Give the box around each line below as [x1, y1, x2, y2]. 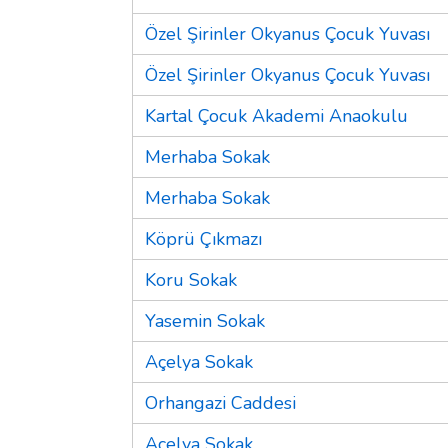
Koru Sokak [145, 267, 237, 292]
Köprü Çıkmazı [145, 226, 262, 251]
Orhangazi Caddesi [145, 390, 296, 415]
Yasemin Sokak [145, 308, 265, 333]
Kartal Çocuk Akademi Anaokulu [145, 103, 408, 128]
